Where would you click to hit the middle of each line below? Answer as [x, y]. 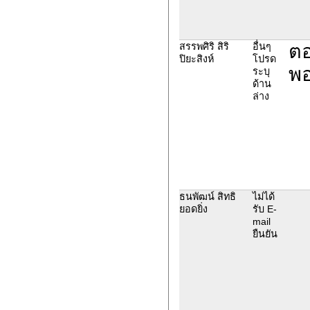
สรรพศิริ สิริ [204, 46]
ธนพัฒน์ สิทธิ [207, 196]
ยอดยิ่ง [193, 209]
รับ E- [264, 209]
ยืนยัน [265, 234]
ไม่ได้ [263, 196]
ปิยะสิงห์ [196, 58]
